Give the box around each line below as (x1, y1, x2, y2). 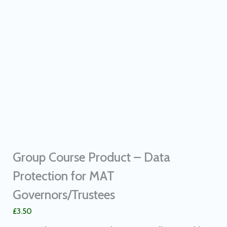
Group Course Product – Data (13, 149, 170, 165)
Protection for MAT (13, 168, 115, 183)
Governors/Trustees (13, 186, 115, 202)
